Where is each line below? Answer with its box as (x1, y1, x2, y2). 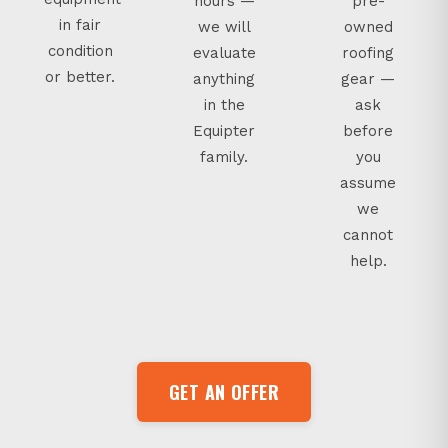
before (343, 121, 393, 140)
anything (193, 69, 255, 88)
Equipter (193, 121, 255, 140)
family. (200, 147, 248, 166)
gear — (341, 69, 395, 88)
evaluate (192, 43, 256, 62)
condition (47, 41, 113, 60)
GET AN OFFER (168, 378, 280, 405)
